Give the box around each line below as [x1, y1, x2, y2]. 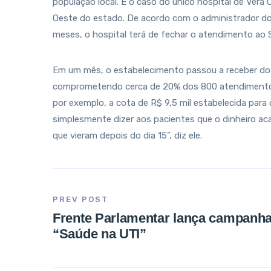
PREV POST [53, 195, 108, 204]
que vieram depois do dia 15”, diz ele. [53, 130, 202, 141]
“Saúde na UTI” [53, 226, 146, 241]
